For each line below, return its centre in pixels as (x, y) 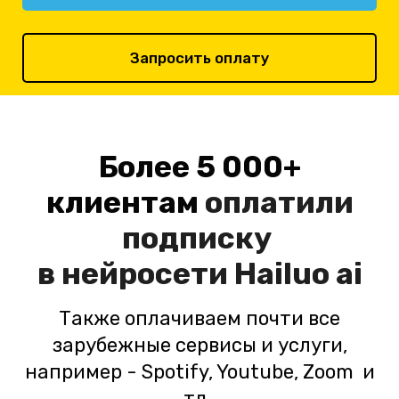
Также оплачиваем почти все (199, 319)
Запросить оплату (199, 58)
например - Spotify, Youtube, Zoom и (199, 372)
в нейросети (135, 274)
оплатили (279, 203)
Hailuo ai (298, 274)
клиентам (125, 203)
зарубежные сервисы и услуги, (199, 346)
